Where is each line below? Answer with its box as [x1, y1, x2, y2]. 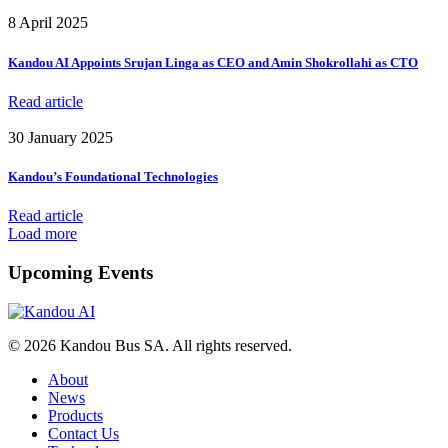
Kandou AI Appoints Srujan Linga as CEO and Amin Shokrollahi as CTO [8, 54, 418, 70]
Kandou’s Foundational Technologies [8, 168, 218, 184]
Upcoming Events [8, 261, 153, 283]
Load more [8, 225, 77, 243]
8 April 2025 [8, 14, 88, 32]
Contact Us [48, 424, 119, 442]
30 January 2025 [8, 128, 113, 146]
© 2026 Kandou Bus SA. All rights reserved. [8, 336, 292, 354]
